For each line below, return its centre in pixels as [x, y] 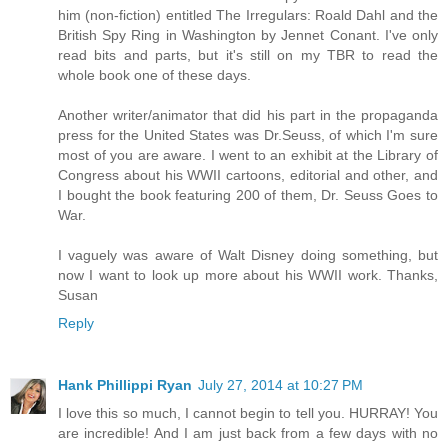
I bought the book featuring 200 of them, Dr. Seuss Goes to [248, 194]
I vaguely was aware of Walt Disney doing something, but [248, 254]
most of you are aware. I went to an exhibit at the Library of [248, 154]
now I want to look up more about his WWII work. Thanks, [248, 274]
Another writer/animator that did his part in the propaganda [248, 114]
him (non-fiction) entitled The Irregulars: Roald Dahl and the [248, 14]
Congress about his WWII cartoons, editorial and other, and [248, 174]
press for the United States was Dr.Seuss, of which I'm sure [248, 134]
